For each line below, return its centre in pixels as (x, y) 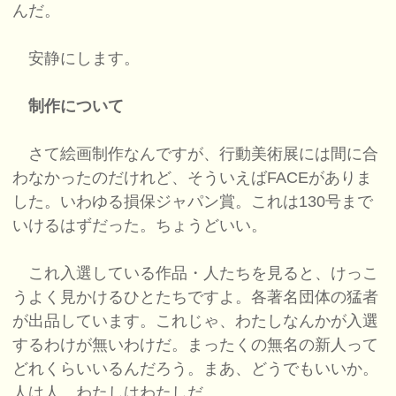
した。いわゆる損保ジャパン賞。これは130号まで (193, 202)
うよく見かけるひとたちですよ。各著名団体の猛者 (196, 297)
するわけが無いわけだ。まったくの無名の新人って (196, 345)
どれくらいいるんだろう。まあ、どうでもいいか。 (196, 369)
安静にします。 (76, 59)
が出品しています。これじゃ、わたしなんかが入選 (196, 321)
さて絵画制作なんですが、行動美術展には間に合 (196, 154)
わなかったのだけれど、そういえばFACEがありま (193, 178)
